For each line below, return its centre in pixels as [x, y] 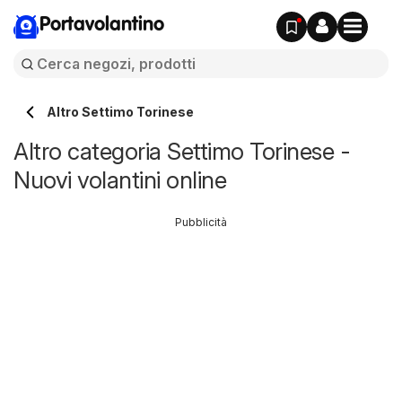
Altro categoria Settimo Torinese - [182, 151]
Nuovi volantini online [120, 180]
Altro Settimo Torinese [120, 112]
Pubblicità [201, 222]
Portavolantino [102, 25]
